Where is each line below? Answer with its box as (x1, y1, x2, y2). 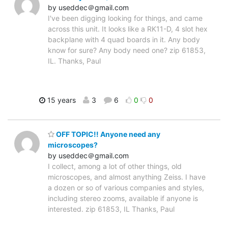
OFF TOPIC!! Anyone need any (54, 130, 160, 139)
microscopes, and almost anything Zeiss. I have (48, 173, 206, 182)
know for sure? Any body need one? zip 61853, (48, 45, 206, 54)
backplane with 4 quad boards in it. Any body (48, 35, 200, 44)
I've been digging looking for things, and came (48, 13, 203, 22)
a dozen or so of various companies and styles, (48, 183, 204, 192)
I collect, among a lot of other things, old (48, 162, 182, 171)
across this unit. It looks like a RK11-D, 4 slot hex (48, 24, 208, 33)
